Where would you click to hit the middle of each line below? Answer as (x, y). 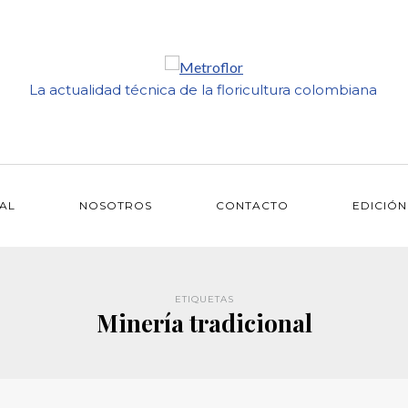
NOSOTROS (116, 205)
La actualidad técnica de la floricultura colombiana (203, 90)
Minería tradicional (204, 323)
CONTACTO (252, 205)
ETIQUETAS (204, 299)
